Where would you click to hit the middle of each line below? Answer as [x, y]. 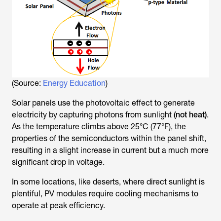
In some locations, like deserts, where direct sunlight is [108, 182]
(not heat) [190, 114]
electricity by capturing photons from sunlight [93, 114]
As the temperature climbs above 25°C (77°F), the [99, 126]
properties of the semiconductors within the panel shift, [109, 138]
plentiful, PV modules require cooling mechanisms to [105, 193]
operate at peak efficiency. [58, 205]
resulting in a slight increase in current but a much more [110, 150]
